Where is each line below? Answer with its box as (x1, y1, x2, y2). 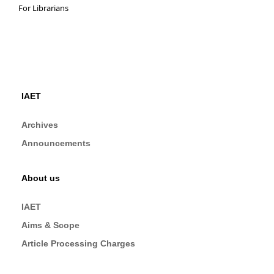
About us (21, 173, 60, 183)
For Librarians (18, 2, 68, 13)
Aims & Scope (21, 220, 80, 231)
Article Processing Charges (21, 239, 135, 249)
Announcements (21, 138, 91, 148)
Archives (21, 119, 58, 130)
